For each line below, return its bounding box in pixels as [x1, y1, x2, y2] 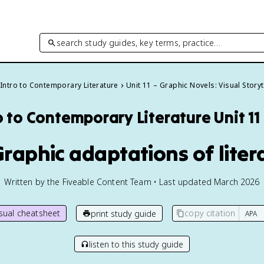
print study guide [91, 207, 157, 219]
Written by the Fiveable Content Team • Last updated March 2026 [4, 176, 260, 187]
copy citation [184, 207, 236, 219]
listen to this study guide [89, 238, 183, 250]
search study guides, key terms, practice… [57, 37, 221, 48]
